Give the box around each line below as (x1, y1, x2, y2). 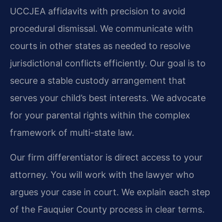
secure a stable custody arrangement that (10, 75, 186, 86)
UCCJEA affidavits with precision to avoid (10, 6, 185, 17)
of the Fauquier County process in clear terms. (10, 204, 205, 215)
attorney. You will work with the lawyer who (10, 169, 194, 180)
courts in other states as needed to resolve (10, 41, 190, 52)
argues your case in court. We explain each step (10, 186, 210, 197)
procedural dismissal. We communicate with (10, 23, 193, 34)
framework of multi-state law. (10, 127, 134, 138)
